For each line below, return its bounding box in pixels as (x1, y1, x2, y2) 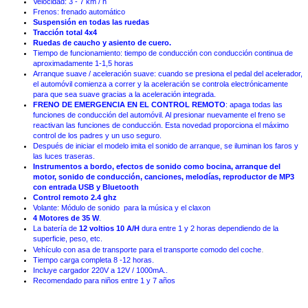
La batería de (33, 223, 79, 232)
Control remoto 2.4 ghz (33, 192, 117, 201)
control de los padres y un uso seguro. (33, 131, 162, 140)
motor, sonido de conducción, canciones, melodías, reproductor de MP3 (33, 172, 294, 181)
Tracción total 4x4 (33, 27, 97, 36)
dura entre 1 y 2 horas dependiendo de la (140, 223, 278, 232)
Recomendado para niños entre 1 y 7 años (33, 276, 175, 285)
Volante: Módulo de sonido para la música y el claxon (33, 203, 210, 212)
